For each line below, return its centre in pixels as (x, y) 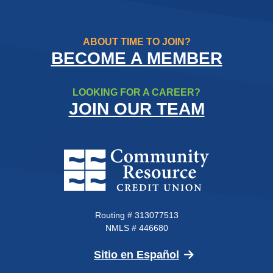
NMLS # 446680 (136, 228)
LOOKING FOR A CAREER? (136, 93)
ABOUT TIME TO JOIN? (136, 42)
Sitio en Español (136, 255)
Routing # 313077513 (136, 215)
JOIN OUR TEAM (136, 109)
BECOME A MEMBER (136, 58)
